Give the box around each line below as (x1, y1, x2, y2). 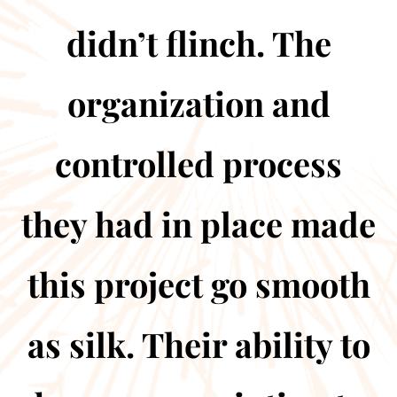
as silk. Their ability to (27, 322, 370, 367)
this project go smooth (27, 261, 370, 307)
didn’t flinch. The (66, 20, 331, 66)
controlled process (55, 141, 342, 186)
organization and (66, 81, 331, 126)
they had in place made (21, 201, 376, 246)
